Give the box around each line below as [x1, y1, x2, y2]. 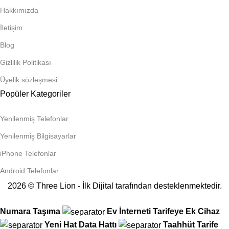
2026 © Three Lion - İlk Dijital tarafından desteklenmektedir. [7, 181, 222, 190]
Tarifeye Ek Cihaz [153, 207, 220, 216]
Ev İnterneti [107, 207, 151, 216]
